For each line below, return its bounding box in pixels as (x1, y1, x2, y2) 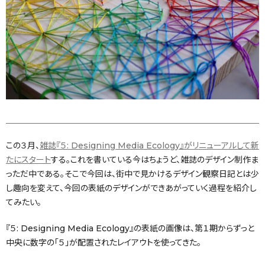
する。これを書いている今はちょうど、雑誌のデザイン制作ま (51, 154, 258, 165)
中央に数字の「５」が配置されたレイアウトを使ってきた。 (6, 237, 201, 248)
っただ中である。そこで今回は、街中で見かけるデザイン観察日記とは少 (6, 168, 259, 179)
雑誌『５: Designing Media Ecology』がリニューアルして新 (40, 140, 259, 151)
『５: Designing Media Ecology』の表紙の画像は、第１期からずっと (6, 222, 254, 234)
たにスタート (6, 154, 51, 165)
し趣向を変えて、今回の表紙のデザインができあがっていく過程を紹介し (6, 182, 257, 193)
